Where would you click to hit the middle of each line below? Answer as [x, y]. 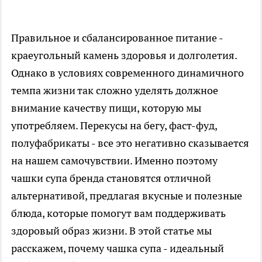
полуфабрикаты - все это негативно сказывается [130, 143]
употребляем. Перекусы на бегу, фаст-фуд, [114, 125]
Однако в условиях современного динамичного [127, 73]
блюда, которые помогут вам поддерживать [118, 213]
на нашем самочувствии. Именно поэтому [114, 160]
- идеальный [194, 248]
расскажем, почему [59, 248]
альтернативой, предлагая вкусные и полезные [127, 195]
